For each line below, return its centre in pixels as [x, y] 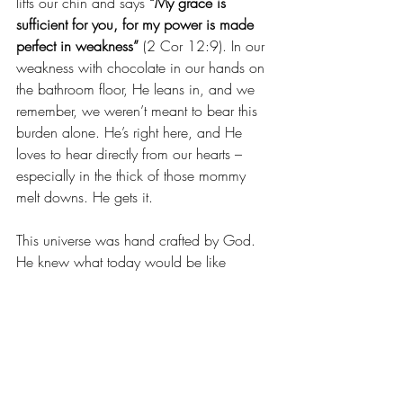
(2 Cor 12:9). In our [204, 46]
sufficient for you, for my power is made [137, 25]
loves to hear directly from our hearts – [131, 154]
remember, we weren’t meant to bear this [139, 111]
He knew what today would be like [123, 262]
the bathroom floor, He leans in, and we [138, 90]
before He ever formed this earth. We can [143, 284]
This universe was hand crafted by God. [138, 241]
